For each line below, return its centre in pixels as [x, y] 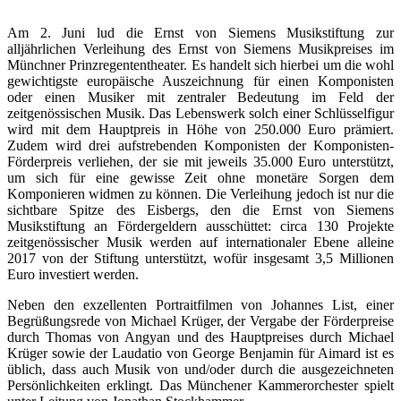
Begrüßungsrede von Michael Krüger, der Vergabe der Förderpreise [200, 320]
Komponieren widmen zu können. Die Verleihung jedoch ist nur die [200, 193]
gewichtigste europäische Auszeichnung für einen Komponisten [200, 81]
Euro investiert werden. [73, 274]
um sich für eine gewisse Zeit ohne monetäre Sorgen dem [200, 177]
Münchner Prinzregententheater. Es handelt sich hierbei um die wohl [200, 64]
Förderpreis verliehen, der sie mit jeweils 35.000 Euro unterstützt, [200, 161]
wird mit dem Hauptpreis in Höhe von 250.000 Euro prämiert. [200, 129]
